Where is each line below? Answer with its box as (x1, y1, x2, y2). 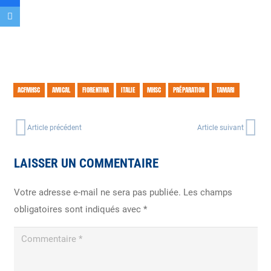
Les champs (183, 186, 232, 198)
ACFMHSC (18, 85, 41, 96)
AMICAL (52, 85, 71, 96)
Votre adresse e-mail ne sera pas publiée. (13, 186, 181, 198)
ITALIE (120, 85, 135, 96)
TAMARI (216, 85, 235, 96)
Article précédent (27, 123, 82, 132)
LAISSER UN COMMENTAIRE (13, 155, 162, 171)
